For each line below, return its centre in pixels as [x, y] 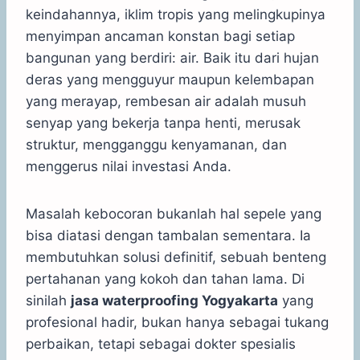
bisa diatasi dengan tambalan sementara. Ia [168, 235]
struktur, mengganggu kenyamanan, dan [156, 144]
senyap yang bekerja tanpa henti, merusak [163, 123]
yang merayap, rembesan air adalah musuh [166, 101]
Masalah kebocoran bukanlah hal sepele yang [174, 213]
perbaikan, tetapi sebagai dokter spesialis [161, 344]
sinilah [48, 300]
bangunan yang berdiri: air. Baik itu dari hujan [172, 57]
